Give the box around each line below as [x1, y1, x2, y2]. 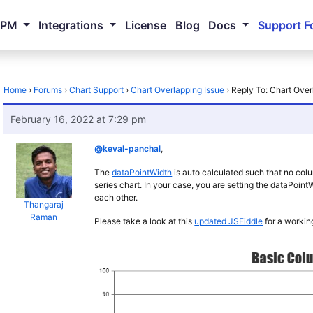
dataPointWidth [112, 167, 173, 177]
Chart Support [69, 85, 124, 95]
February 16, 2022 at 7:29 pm [10, 113, 147, 125]
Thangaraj [24, 199, 64, 210]
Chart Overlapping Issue [131, 85, 225, 95]
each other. [94, 192, 138, 203]
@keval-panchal [94, 143, 161, 154]
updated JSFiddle [194, 216, 263, 226]
